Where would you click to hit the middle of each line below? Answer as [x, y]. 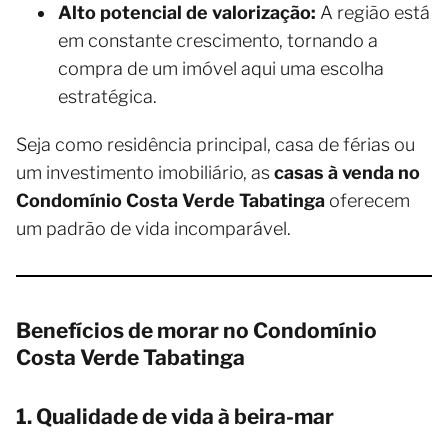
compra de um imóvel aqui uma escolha [221, 69]
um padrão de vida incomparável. [153, 229]
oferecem [367, 201]
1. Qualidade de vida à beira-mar [175, 417]
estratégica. [107, 97]
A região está [373, 13]
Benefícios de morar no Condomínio [196, 331]
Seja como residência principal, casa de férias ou [215, 145]
